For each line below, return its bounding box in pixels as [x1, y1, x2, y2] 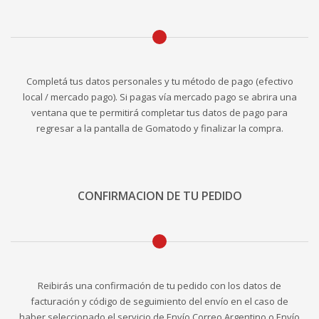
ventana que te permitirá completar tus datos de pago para [31, 106, 288, 120]
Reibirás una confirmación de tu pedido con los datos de [38, 279, 281, 293]
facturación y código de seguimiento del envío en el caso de [31, 295, 288, 308]
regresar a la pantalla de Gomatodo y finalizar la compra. [36, 122, 283, 135]
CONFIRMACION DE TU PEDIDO [77, 188, 242, 204]
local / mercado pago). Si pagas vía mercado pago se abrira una [22, 90, 297, 104]
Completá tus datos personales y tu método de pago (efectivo [26, 75, 293, 88]
